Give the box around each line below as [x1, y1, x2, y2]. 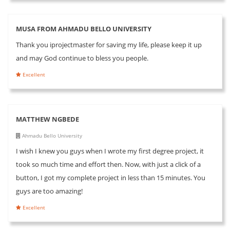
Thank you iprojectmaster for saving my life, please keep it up [16, 40, 202, 49]
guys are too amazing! [16, 186, 83, 196]
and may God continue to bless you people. [16, 53, 148, 63]
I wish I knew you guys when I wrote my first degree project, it [16, 146, 204, 156]
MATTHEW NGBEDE [16, 114, 79, 124]
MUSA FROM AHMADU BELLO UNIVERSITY [16, 24, 151, 33]
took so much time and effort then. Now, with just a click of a [16, 159, 201, 169]
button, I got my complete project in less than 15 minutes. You [16, 172, 205, 182]
